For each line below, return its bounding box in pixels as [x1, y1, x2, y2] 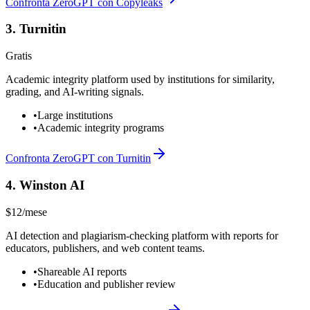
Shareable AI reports [37, 265, 127, 277]
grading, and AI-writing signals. [6, 86, 144, 98]
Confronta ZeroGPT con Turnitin [6, 152, 151, 165]
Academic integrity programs [37, 122, 164, 134]
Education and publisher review [37, 277, 176, 290]
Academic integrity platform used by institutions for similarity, [6, 73, 275, 86]
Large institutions [37, 109, 113, 122]
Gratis [6, 50, 32, 62]
